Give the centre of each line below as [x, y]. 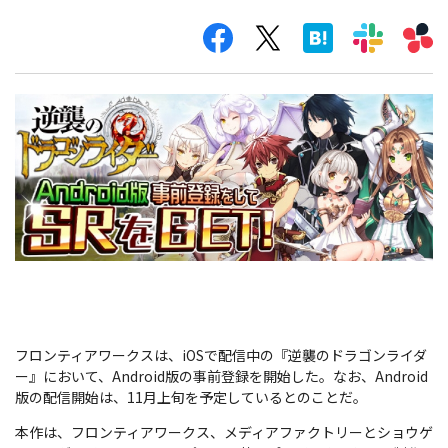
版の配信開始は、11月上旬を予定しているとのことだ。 [191, 396]
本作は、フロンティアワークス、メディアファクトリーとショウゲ [224, 431]
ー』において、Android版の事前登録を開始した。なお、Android [221, 375]
